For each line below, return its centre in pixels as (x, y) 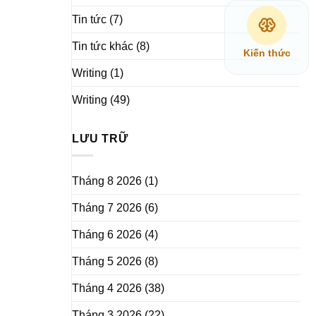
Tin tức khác (103, 46)
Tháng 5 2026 (107, 262)
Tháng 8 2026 (107, 181)
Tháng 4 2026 (107, 288)
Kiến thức (267, 53)
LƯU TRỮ (100, 138)
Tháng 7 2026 (107, 208)
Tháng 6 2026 (107, 235)
